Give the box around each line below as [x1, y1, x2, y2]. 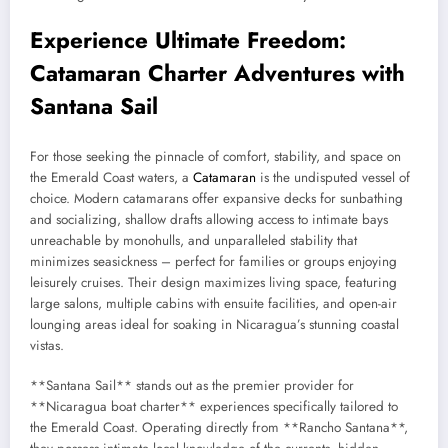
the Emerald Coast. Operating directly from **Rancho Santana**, [30, 418, 408, 438]
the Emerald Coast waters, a [30, 167, 193, 187]
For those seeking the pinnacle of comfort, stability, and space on [30, 146, 401, 166]
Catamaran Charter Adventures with [30, 57, 405, 90]
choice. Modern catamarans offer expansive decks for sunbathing [30, 188, 403, 208]
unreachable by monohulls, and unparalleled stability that [30, 230, 357, 250]
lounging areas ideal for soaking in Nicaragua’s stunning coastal [30, 314, 399, 334]
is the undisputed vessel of [256, 167, 410, 187]
